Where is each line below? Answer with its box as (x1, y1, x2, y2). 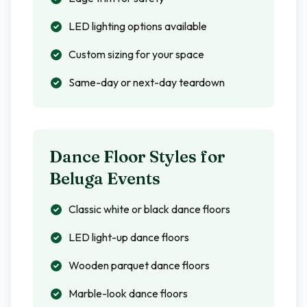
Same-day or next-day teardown (69, 75, 225, 89)
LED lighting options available (69, 19, 207, 33)
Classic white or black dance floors (69, 202, 230, 216)
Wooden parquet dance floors (69, 258, 210, 272)
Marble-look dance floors (69, 286, 188, 300)
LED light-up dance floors (69, 230, 189, 244)
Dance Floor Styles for (49, 147, 225, 167)
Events (103, 169, 160, 188)
